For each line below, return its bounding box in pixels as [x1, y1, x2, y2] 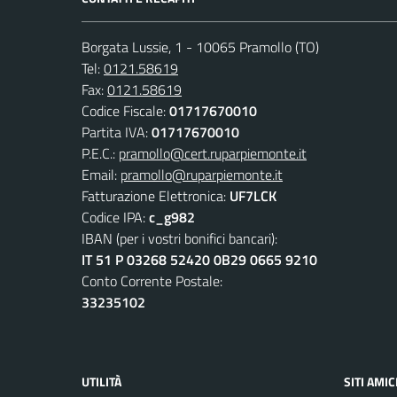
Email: [82, 163, 121, 185]
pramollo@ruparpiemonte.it [121, 163, 283, 185]
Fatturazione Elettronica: [82, 184, 230, 206]
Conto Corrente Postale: [82, 269, 222, 292]
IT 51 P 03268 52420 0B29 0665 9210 [82, 248, 317, 270]
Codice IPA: [82, 206, 149, 228]
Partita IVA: [82, 121, 152, 143]
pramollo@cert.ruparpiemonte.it [119, 142, 307, 164]
